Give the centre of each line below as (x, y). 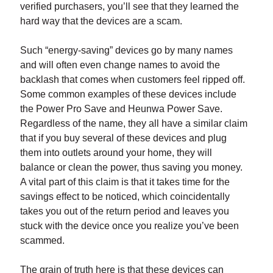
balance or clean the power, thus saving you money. (131, 168)
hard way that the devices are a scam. (101, 21)
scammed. (42, 241)
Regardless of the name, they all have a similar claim (133, 124)
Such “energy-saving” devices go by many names (126, 51)
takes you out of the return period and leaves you (124, 211)
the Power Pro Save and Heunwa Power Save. (121, 109)
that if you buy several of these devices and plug (123, 138)
